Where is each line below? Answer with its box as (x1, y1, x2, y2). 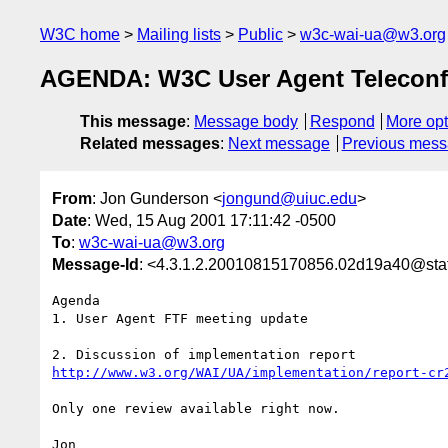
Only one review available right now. (52, 400, 340, 416)
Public (238, 26, 283, 43)
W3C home (40, 26, 120, 43)
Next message (228, 135, 330, 153)
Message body (194, 113, 298, 131)
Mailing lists (137, 26, 221, 43)
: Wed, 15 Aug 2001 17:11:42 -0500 (87, 211, 336, 229)
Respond (309, 113, 375, 131)
